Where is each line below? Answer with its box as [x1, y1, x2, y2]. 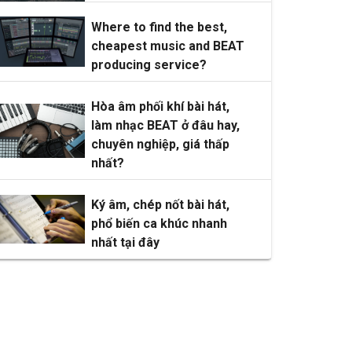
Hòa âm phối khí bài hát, [90, 99, 229, 115]
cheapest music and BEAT [90, 38, 244, 54]
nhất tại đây [90, 235, 159, 251]
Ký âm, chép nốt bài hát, [90, 197, 229, 213]
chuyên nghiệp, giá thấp [90, 137, 229, 152]
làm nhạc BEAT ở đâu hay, [90, 118, 240, 134]
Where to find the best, [90, 20, 227, 35]
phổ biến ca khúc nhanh [90, 216, 227, 232]
